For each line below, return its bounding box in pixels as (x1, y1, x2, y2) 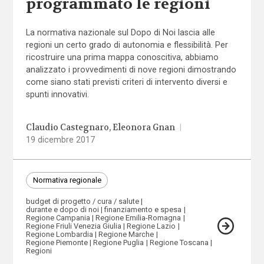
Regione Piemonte (25, 238, 88, 247)
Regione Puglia (93, 238, 144, 247)
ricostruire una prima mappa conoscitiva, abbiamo (25, 52, 219, 62)
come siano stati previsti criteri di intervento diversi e (25, 77, 227, 87)
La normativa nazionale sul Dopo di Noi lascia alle (25, 27, 215, 37)
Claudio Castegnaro (25, 122, 109, 134)
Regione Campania (25, 213, 90, 223)
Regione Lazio (127, 222, 176, 231)
